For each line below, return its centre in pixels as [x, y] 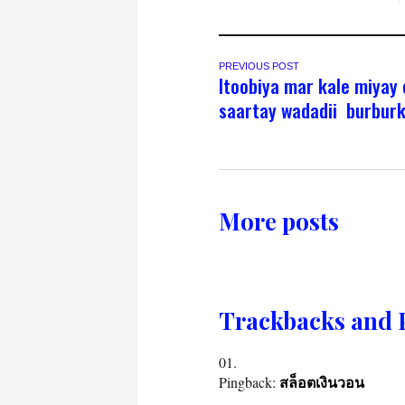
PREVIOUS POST [259, 66]
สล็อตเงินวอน [322, 382]
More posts [279, 221]
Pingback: [249, 381]
